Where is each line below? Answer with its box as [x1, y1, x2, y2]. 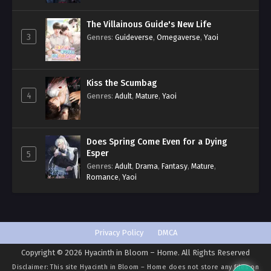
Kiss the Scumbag [87, 77, 157, 88]
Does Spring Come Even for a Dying [87, 136, 227, 147]
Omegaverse [157, 32, 200, 42]
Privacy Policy [94, 227, 143, 237]
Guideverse [115, 32, 153, 42]
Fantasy [162, 161, 188, 171]
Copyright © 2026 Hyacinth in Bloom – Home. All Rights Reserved [21, 247, 250, 257]
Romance [87, 172, 119, 181]
